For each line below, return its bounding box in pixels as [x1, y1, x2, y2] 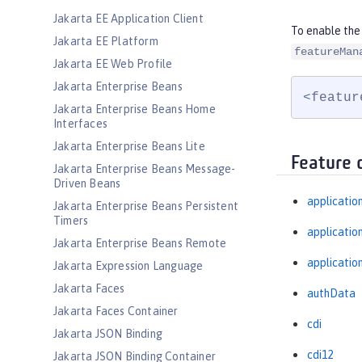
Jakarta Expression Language [53, 259, 204, 272]
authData [307, 287, 356, 301]
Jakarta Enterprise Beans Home [53, 103, 216, 116]
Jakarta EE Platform [53, 35, 158, 48]
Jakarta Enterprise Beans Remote [53, 237, 227, 250]
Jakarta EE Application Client [53, 12, 204, 25]
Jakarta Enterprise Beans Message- [53, 162, 236, 175]
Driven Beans [53, 177, 121, 190]
